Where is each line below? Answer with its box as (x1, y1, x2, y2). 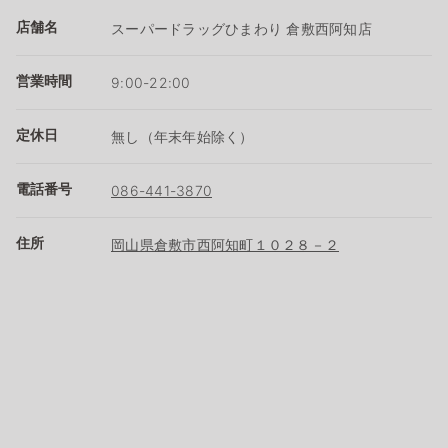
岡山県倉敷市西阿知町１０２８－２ (111, 235, 339, 253)
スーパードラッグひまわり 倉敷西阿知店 (111, 19, 372, 37)
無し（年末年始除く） (111, 127, 254, 145)
